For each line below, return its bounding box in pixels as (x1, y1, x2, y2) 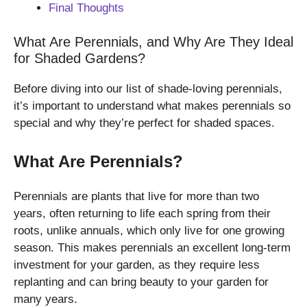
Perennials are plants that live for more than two (14, 189, 259, 203)
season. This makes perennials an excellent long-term (14, 241, 291, 254)
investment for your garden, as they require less (14, 258, 260, 271)
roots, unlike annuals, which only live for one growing (14, 223, 284, 237)
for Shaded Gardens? (14, 51, 145, 66)
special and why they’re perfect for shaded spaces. (14, 116, 275, 130)
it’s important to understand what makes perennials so (14, 99, 291, 113)
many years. (14, 292, 77, 306)
